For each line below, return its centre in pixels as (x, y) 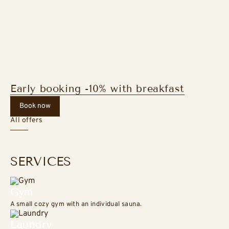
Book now (35, 106)
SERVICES (41, 162)
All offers (27, 121)
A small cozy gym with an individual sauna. (76, 205)
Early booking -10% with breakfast (97, 89)
